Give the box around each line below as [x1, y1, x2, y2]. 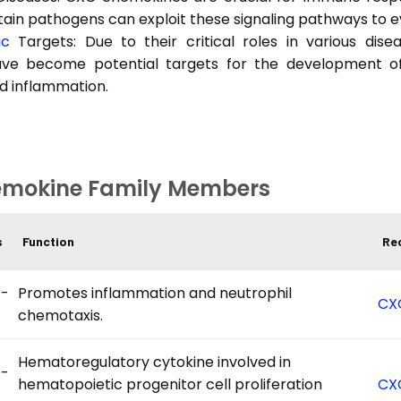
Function [22, 233, 75, 249]
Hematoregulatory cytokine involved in [18, 351, 292, 372]
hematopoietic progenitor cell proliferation [18, 373, 323, 395]
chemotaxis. [18, 304, 104, 326]
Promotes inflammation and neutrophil [18, 282, 293, 303]
